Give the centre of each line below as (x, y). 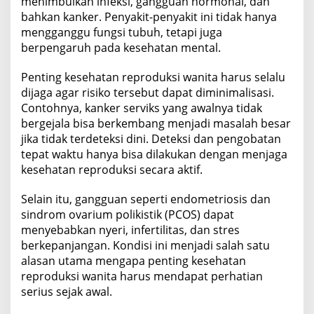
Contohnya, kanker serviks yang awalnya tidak (142, 108)
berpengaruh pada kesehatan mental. (121, 47)
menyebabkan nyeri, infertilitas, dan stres (130, 230)
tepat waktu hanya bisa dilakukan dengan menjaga (154, 154)
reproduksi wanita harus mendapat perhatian (142, 276)
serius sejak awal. (67, 291)
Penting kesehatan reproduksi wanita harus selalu (153, 77)
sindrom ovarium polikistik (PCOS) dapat (128, 214)
